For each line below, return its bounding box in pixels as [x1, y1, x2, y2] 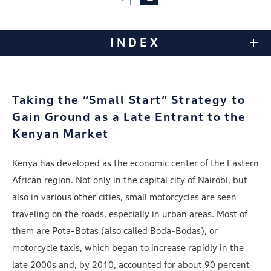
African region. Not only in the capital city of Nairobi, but [12, 175, 247, 185]
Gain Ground [12, 111, 95, 123]
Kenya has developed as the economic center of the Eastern [12, 158, 259, 168]
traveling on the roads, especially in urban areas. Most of [12, 209, 247, 219]
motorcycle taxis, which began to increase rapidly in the [12, 243, 244, 253]
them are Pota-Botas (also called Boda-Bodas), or [12, 226, 218, 236]
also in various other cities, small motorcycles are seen [12, 192, 237, 202]
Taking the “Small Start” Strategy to [12, 94, 246, 106]
